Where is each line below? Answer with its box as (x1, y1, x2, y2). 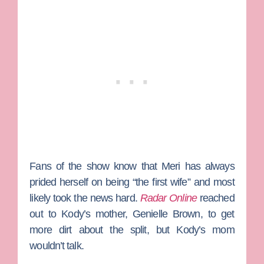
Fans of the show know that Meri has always (29, 160, 235, 172)
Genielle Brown (133, 207, 200, 220)
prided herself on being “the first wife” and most (29, 176, 235, 188)
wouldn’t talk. (29, 239, 84, 252)
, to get (200, 207, 235, 220)
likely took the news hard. (29, 192, 140, 204)
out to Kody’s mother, (29, 207, 133, 220)
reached (199, 192, 235, 204)
